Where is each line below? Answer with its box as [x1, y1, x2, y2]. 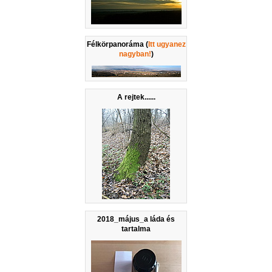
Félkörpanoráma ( [86, 40, 148, 49]
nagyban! [118, 50, 151, 59]
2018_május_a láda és [97, 215, 175, 224]
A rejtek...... [117, 93, 155, 102]
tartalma [121, 225, 151, 234]
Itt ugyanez [148, 40, 186, 49]
